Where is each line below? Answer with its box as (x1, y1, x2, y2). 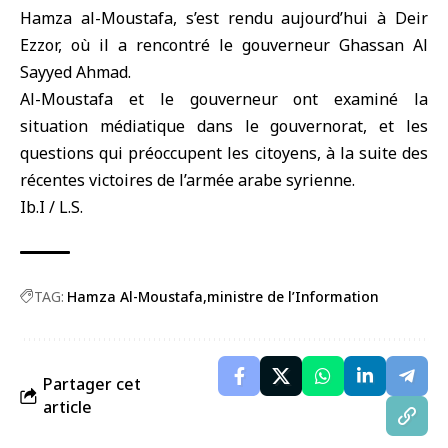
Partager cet (43, 373, 141, 395)
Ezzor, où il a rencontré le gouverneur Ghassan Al (20, 34, 428, 56)
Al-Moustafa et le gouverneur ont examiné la (20, 88, 428, 110)
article (43, 396, 92, 418)
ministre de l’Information (207, 287, 379, 306)
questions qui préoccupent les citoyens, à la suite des (20, 142, 428, 164)
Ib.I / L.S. (20, 196, 83, 218)
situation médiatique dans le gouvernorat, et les (20, 115, 428, 137)
